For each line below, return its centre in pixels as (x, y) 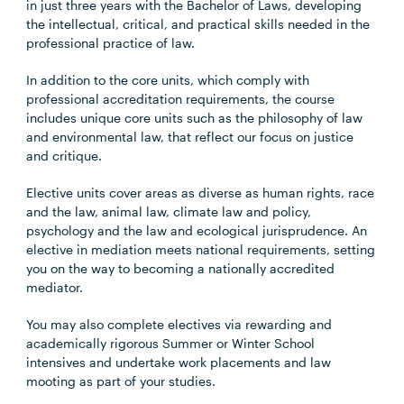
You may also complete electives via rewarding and (179, 324)
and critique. (64, 156)
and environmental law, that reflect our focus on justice (190, 137)
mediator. (55, 287)
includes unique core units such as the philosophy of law (195, 118)
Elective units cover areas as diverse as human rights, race (201, 193)
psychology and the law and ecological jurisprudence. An (197, 230)
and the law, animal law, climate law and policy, (169, 211)
